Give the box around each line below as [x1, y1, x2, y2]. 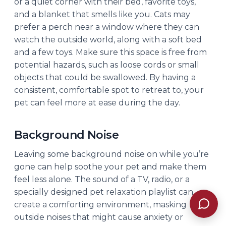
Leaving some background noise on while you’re [14, 149, 209, 159]
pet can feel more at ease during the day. [14, 97, 180, 107]
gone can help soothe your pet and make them [14, 161, 206, 172]
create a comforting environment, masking [14, 199, 187, 209]
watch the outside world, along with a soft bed [14, 34, 202, 44]
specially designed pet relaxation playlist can [14, 187, 193, 197]
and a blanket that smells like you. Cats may [14, 9, 190, 19]
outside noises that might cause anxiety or [14, 212, 183, 222]
